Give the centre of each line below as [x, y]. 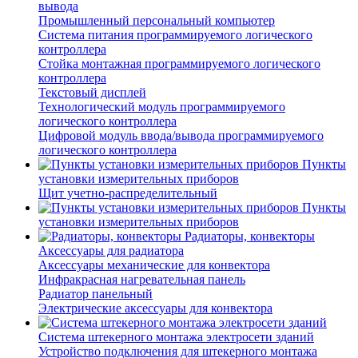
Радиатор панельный [95, 294]
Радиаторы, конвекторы [250, 237]
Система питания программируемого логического [175, 35]
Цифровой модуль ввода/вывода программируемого [181, 136]
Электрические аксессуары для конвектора [155, 308]
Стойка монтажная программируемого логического [179, 64]
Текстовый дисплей [92, 93]
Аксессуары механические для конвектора [154, 265]
